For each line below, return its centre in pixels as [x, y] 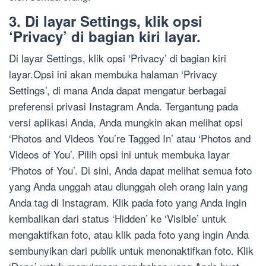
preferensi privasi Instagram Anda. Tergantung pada [123, 106]
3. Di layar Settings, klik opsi [106, 21]
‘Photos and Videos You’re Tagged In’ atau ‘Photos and [130, 138]
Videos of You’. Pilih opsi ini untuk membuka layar [119, 154]
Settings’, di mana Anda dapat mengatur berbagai [118, 90]
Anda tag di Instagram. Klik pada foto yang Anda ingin [128, 202]
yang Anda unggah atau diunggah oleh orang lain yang [128, 186]
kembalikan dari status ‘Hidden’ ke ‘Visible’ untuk [118, 218]
